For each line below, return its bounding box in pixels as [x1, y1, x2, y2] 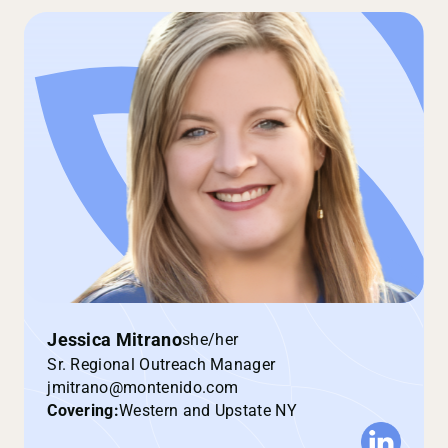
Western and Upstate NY [119, 400, 297, 420]
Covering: [47, 400, 120, 420]
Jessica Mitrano [47, 329, 182, 350]
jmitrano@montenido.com [47, 377, 239, 397]
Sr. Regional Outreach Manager [47, 354, 276, 374]
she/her [181, 330, 239, 350]
